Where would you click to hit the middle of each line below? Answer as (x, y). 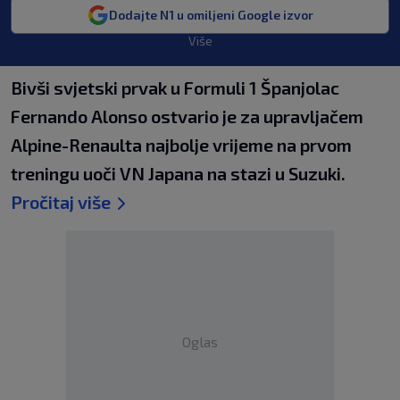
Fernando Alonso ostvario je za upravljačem (187, 116)
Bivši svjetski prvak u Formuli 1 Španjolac (175, 87)
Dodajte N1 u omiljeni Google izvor (211, 15)
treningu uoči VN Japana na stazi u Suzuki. (178, 173)
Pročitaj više (61, 202)
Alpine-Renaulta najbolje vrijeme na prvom (181, 145)
